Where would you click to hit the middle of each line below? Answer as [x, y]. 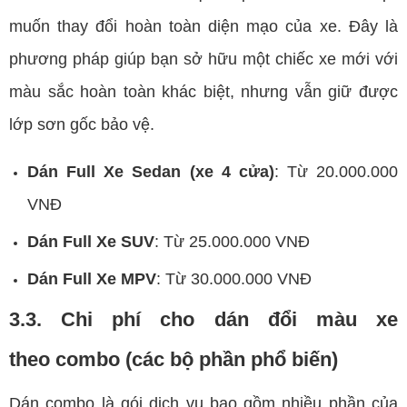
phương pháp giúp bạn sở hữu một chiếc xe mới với [203, 60]
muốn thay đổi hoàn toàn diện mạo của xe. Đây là [203, 27]
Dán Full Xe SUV [91, 242]
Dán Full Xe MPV [92, 279]
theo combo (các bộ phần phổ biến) [174, 360]
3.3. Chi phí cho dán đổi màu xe [203, 320]
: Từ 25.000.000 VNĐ [232, 242]
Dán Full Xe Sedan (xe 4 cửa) [151, 172]
